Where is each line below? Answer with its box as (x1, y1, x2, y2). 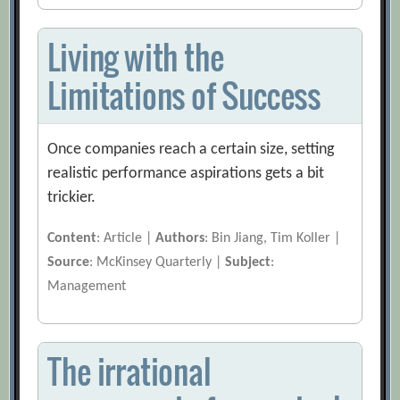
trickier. (47, 189, 96, 207)
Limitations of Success (47, 71, 321, 120)
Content (47, 231, 97, 246)
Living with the (47, 33, 224, 81)
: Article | (96, 231, 156, 246)
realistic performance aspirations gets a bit (47, 165, 325, 183)
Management (47, 279, 127, 295)
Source (47, 255, 90, 271)
